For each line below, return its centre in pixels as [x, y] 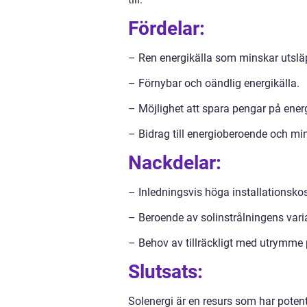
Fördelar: [167, 28]
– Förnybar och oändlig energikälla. [214, 83]
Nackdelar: [175, 162]
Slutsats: [165, 271]
